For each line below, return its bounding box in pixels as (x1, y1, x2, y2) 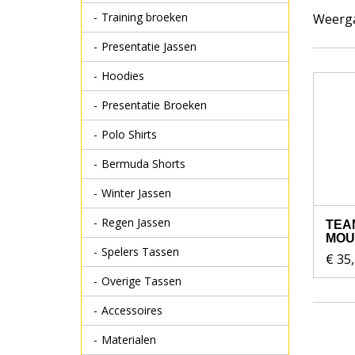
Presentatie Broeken (101, 97, 207, 113)
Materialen (101, 332, 156, 347)
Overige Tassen (101, 273, 181, 288)
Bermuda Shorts (101, 156, 185, 171)
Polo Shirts (101, 127, 157, 142)
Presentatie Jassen (101, 39, 197, 54)
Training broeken (101, 10, 188, 25)
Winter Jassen (101, 185, 171, 200)
